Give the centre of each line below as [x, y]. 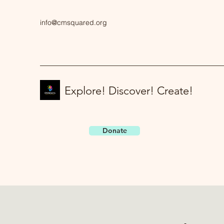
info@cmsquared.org [73, 22]
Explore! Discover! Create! [129, 90]
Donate [114, 130]
